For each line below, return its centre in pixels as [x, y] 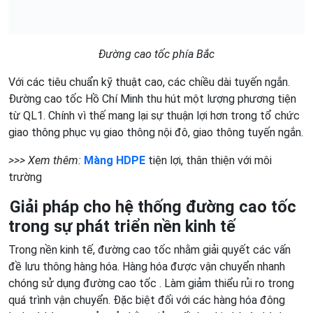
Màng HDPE [115, 160]
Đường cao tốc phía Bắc [156, 54]
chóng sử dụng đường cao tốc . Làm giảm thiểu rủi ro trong [151, 283]
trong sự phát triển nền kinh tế [122, 226]
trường [25, 177]
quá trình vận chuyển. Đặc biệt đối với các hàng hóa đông [147, 300]
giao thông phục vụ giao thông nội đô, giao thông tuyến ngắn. [156, 132]
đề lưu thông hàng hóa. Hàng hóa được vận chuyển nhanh [147, 266]
